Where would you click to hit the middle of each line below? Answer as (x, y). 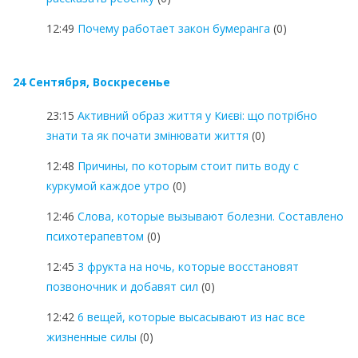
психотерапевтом (95, 236)
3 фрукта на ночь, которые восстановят (188, 266)
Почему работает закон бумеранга (174, 28)
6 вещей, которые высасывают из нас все (191, 316)
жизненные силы (91, 336)
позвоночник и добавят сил (122, 286)
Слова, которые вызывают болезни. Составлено (211, 216)
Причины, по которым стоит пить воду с (188, 165)
